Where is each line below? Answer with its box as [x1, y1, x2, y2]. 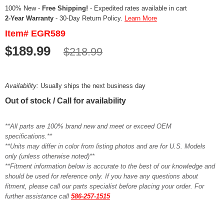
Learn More [124, 14, 157, 22]
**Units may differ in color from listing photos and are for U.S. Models [5, 142, 205, 150]
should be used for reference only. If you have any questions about [5, 172, 198, 180]
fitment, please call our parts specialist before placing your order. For [5, 182, 204, 190]
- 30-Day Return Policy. [53, 14, 124, 22]
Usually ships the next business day [40, 82, 145, 90]
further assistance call [5, 192, 71, 200]
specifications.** [5, 132, 52, 140]
